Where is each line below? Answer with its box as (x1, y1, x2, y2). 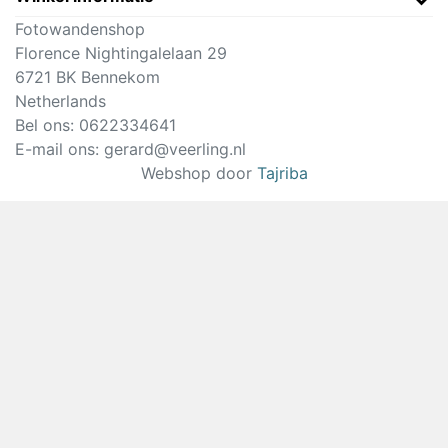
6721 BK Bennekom (15, 67, 160, 87)
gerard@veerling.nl (104, 139, 246, 159)
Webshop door (140, 163, 257, 183)
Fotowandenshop (15, 19, 145, 39)
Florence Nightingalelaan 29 (15, 43, 227, 63)
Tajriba (256, 163, 308, 183)
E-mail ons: (15, 139, 104, 159)
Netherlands (15, 91, 106, 111)
